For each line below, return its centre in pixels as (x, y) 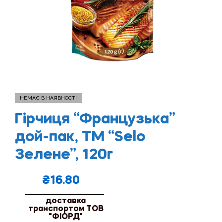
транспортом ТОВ (66, 209)
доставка (66, 201)
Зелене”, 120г (64, 155)
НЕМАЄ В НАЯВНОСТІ (48, 98)
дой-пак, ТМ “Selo (80, 137)
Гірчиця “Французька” (95, 119)
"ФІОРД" (66, 217)
